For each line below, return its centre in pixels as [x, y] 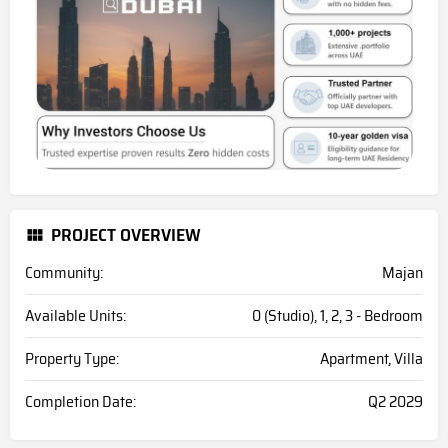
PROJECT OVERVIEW [126, 235]
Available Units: [75, 316]
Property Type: [72, 359]
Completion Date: [80, 402]
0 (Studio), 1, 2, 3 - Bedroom [337, 316]
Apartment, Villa [371, 359]
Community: [64, 273]
